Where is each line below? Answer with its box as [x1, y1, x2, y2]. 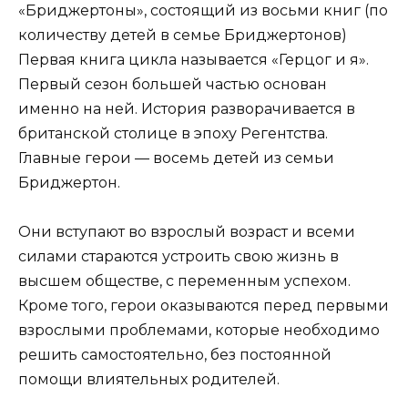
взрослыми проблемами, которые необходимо [18, 321, 380, 340]
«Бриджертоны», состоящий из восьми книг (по [18, 2, 388, 20]
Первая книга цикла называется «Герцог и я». [18, 51, 369, 69]
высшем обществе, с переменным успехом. [18, 272, 351, 291]
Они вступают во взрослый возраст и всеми [18, 223, 355, 241]
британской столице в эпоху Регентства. [18, 125, 328, 143]
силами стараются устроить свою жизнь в [18, 248, 339, 266]
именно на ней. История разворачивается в [18, 100, 355, 118]
